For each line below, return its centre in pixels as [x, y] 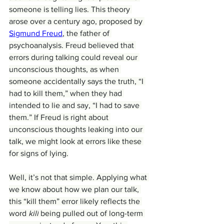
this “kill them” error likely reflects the [75, 201]
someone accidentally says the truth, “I [77, 81]
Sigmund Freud [36, 33]
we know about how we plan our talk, [75, 189]
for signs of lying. [39, 153]
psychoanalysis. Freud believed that [72, 45]
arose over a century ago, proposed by [77, 21]
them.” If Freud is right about [60, 117]
